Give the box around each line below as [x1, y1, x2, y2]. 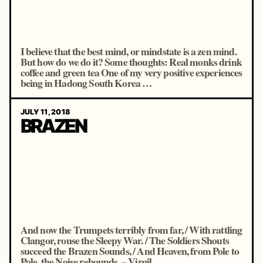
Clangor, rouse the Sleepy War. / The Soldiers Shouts [20, 232, 229, 248]
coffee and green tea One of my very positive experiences [20, 65, 242, 80]
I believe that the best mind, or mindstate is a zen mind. [20, 43, 237, 59]
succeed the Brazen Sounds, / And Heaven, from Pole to [20, 243, 240, 258]
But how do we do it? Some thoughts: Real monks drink [20, 54, 242, 69]
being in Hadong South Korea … [20, 75, 153, 90]
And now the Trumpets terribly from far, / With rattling [20, 222, 242, 237]
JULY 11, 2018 [20, 107, 71, 116]
